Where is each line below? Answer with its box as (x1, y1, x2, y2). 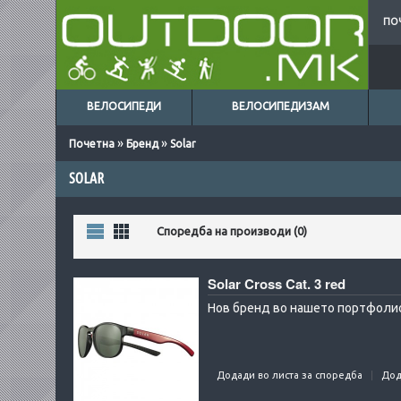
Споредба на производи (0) (157, 225, 307, 237)
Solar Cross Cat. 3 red (208, 274, 346, 294)
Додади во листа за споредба (217, 370, 363, 380)
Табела (113, 223, 155, 237)
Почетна (69, 138, 115, 149)
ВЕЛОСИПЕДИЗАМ (231, 100, 329, 112)
